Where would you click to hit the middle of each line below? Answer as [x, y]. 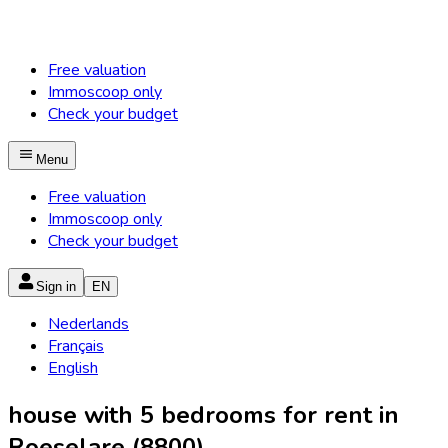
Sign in [56, 286]
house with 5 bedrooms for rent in [203, 414]
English [73, 368]
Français [76, 346]
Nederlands [88, 324]
